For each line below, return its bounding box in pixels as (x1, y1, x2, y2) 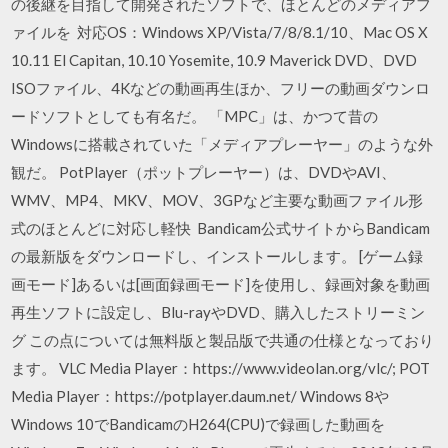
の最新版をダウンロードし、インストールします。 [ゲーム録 (11, 246, 424, 265)
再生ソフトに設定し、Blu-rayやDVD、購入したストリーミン (11, 302, 426, 321)
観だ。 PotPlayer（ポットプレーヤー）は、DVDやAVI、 (11, 162, 397, 181)
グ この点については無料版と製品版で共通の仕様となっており (11, 330, 435, 349)
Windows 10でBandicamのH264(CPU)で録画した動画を (11, 414, 386, 433)
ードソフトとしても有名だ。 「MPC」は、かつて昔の (11, 106, 379, 125)
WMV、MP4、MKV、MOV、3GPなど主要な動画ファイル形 (11, 190, 424, 209)
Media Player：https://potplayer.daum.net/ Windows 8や (11, 386, 390, 405)
